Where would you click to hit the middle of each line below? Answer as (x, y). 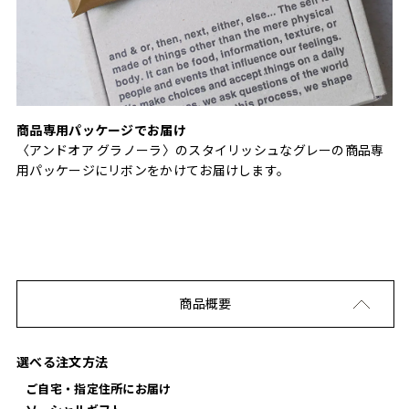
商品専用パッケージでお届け (101, 129)
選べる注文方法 (63, 361)
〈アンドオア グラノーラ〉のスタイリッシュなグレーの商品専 (200, 149)
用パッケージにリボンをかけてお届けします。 (153, 169)
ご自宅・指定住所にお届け (99, 388)
